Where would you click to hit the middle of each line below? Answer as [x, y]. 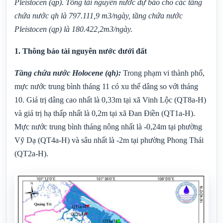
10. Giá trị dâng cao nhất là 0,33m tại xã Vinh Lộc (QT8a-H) [110, 100]
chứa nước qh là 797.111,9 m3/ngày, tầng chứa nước [99, 16]
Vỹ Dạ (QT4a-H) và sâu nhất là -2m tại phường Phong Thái [109, 140]
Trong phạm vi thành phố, [164, 73]
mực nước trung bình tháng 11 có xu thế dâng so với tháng [106, 86]
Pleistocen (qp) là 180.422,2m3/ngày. [73, 29]
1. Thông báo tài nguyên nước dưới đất [81, 51]
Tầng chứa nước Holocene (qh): [69, 73]
